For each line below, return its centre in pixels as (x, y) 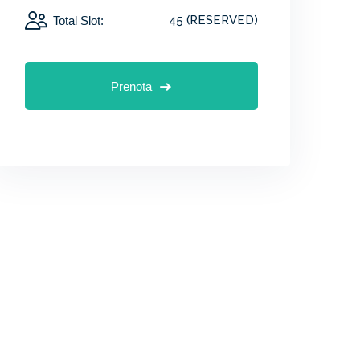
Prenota (132, 86)
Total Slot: (78, 20)
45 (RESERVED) (213, 20)
